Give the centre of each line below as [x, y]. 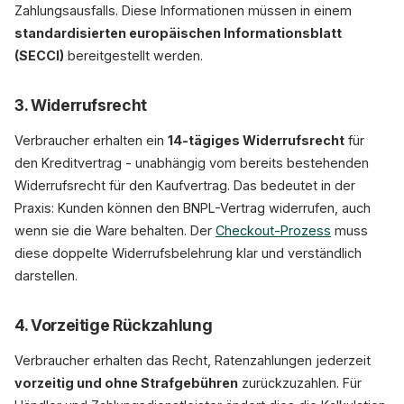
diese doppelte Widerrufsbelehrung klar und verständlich [188, 253]
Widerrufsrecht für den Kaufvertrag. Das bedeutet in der [185, 185]
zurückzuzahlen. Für [300, 383]
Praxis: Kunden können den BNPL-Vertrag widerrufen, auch [193, 208]
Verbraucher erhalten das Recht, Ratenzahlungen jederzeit [193, 360]
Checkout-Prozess [273, 230]
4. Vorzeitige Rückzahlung [114, 325]
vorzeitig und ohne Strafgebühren [126, 383]
